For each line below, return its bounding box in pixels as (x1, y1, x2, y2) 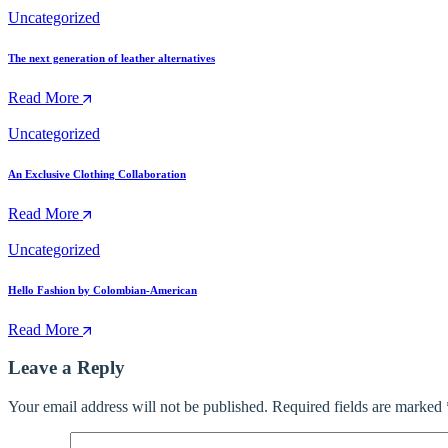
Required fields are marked (272, 398, 446, 416)
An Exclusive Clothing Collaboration (8, 167, 186, 180)
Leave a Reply (8, 357, 125, 379)
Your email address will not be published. (8, 398, 268, 416)
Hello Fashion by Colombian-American (8, 283, 197, 296)
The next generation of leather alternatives (8, 51, 215, 64)
